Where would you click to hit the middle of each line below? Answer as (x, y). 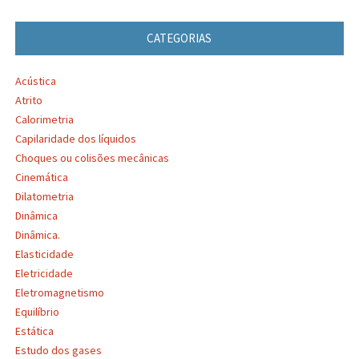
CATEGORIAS (179, 38)
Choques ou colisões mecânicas (92, 158)
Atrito (28, 101)
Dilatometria (44, 197)
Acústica (35, 81)
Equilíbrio (37, 312)
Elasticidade (44, 254)
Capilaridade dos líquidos (75, 139)
